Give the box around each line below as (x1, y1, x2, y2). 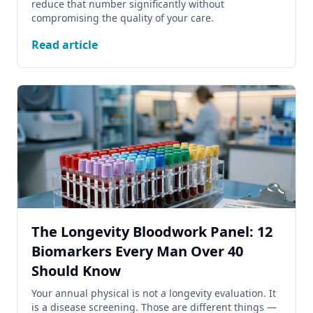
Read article (31, 37, 98, 52)
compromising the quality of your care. (31, 11, 214, 24)
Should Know (31, 261, 121, 280)
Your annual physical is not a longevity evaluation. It (31, 286, 276, 300)
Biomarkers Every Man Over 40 (31, 242, 243, 261)
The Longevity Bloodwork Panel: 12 (31, 222, 272, 241)
